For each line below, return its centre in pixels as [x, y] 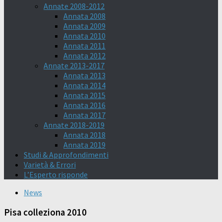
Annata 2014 [84, 85]
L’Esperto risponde [56, 174]
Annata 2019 [84, 145]
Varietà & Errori [50, 165]
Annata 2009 [84, 26]
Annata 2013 [84, 75]
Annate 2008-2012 [74, 6]
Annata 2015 [84, 95]
